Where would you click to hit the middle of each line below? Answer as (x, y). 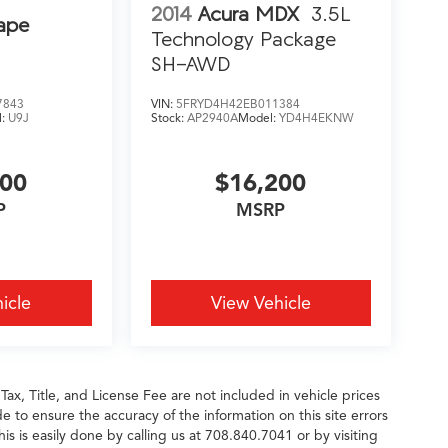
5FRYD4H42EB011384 (237, 104)
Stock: (168, 118)
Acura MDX (248, 14)
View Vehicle (260, 303)
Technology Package (243, 39)
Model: (258, 118)
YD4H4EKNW (316, 118)
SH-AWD (191, 64)
